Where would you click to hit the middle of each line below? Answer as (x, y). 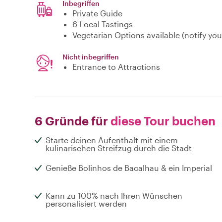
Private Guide (97, 13)
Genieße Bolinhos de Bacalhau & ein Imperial (129, 168)
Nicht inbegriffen (91, 57)
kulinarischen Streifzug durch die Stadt (119, 148)
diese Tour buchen (162, 121)
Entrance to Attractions (116, 67)
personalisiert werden (86, 204)
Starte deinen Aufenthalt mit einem (112, 140)
